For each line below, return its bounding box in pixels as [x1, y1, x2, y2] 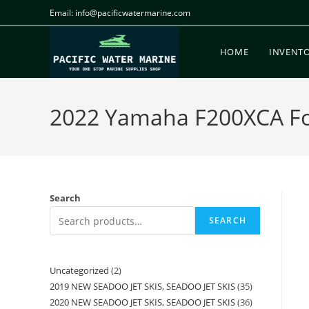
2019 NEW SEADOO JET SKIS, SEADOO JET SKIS [50, 280, 235, 292]
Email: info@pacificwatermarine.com [50, 7, 190, 19]
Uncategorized [50, 264, 109, 277]
